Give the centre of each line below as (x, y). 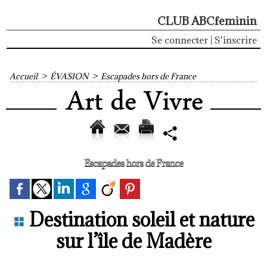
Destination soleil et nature (139, 220)
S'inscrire (236, 40)
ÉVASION (69, 76)
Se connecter (180, 40)
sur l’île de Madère (133, 241)
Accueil (24, 76)
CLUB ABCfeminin (207, 21)
